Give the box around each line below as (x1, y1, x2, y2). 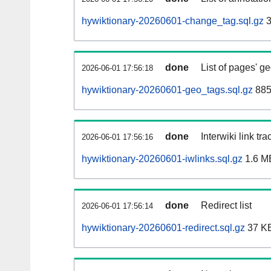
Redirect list (201, 200, 252, 211)
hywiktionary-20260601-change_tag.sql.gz (82, 16, 264, 27)
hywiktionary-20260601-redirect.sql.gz (82, 223, 245, 233)
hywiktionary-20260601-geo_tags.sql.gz (82, 85, 253, 96)
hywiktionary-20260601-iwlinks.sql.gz (82, 154, 243, 165)
